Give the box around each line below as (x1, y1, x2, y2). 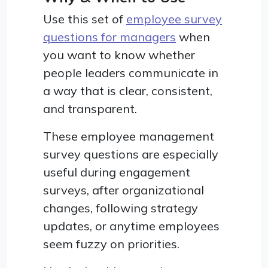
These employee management (43, 128, 214, 144)
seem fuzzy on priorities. (43, 236, 179, 251)
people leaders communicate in (43, 65, 218, 80)
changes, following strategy (43, 200, 198, 215)
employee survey (126, 11, 222, 26)
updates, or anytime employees (43, 218, 220, 233)
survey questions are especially (43, 146, 218, 162)
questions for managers (43, 29, 176, 44)
